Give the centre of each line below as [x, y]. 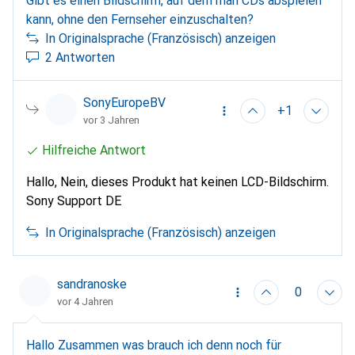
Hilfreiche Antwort [94, 150]
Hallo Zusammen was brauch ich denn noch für [154, 345]
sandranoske [92, 284]
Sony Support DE [74, 201]
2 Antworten [80, 57]
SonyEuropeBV [124, 103]
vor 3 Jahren [111, 120]
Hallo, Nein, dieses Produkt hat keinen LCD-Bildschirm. [177, 182]
